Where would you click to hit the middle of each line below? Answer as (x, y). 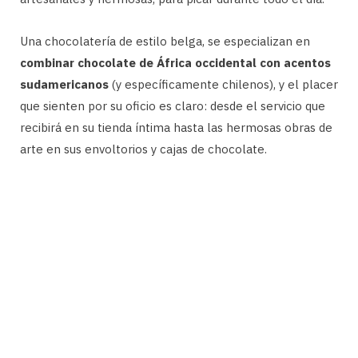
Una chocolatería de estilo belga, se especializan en (165, 41)
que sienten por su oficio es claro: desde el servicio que (173, 105)
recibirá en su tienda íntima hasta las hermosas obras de (176, 127)
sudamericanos (66, 84)
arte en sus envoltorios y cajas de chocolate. (143, 149)
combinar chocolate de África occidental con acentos (175, 62)
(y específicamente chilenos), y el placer (225, 84)
